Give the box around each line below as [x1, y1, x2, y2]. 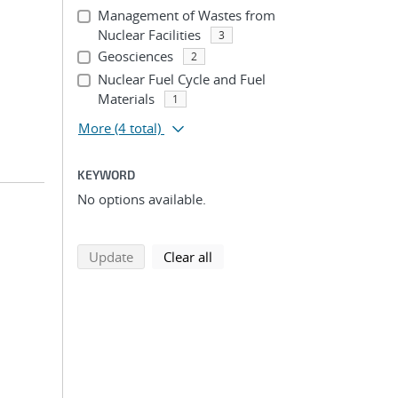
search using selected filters [132, 247, 300, 265]
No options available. [77, 190, 206, 208]
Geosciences [97, 47, 173, 65]
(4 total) [115, 119, 161, 137]
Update [89, 248, 133, 266]
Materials [97, 90, 155, 107]
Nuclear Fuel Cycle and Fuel [97, 70, 266, 88]
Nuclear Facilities [97, 26, 201, 44]
